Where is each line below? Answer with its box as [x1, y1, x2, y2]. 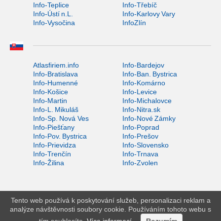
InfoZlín [122, 18, 146, 27]
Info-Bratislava [33, 70, 78, 78]
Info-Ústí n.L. [33, 9, 73, 18]
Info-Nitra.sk [122, 105, 160, 113]
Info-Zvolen [122, 158, 158, 167]
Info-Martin [33, 96, 67, 105]
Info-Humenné [33, 78, 78, 87]
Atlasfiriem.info [33, 61, 79, 69]
